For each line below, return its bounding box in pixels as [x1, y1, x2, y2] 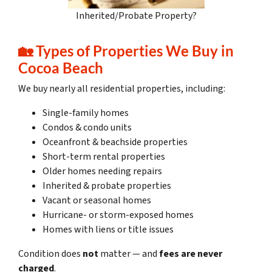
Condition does [18, 247, 83, 261]
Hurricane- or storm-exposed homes [42, 208, 194, 222]
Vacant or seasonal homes [42, 194, 151, 208]
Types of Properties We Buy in [36, 42, 234, 60]
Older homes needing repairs [42, 165, 162, 178]
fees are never [159, 247, 222, 261]
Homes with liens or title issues [42, 223, 174, 237]
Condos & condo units [42, 121, 132, 135]
